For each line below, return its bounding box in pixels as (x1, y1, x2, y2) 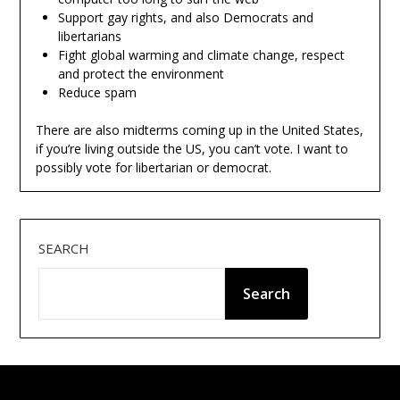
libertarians (57, 28, 121, 46)
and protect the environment (57, 65, 224, 83)
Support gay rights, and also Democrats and (57, 9, 313, 27)
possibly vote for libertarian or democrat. (35, 159, 271, 177)
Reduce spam (57, 84, 137, 102)
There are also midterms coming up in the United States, (35, 121, 363, 139)
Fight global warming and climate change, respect (57, 46, 345, 64)
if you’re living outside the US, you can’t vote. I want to (35, 140, 348, 158)
